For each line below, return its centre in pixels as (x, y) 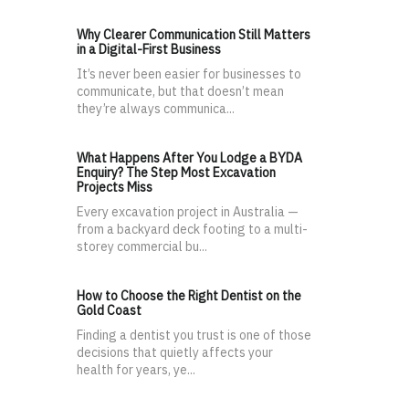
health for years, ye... (136, 370)
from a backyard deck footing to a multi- (192, 230)
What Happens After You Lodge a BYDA (189, 158)
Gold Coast (109, 311)
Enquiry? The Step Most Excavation (176, 173)
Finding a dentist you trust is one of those (194, 336)
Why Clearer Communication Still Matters (194, 35)
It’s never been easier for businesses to (189, 74)
